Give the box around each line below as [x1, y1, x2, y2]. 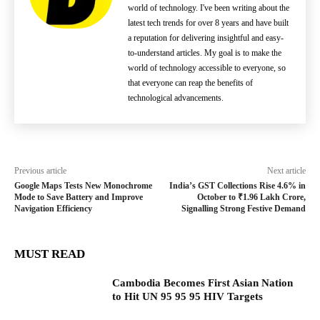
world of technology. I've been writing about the [128, 3, 289, 13]
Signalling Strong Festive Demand [181, 204, 306, 214]
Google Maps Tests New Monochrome [14, 181, 152, 191]
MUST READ [14, 247, 85, 261]
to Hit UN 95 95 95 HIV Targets [112, 291, 264, 302]
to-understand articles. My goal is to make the [128, 48, 281, 58]
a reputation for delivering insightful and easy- [128, 33, 284, 43]
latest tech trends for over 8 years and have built [128, 18, 289, 28]
